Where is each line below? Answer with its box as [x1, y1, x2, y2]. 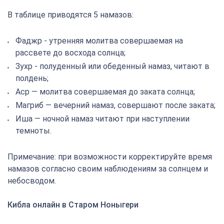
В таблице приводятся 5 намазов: [7, 10, 133, 19]
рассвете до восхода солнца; [15, 48, 125, 57]
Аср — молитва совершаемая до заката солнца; [15, 87, 195, 96]
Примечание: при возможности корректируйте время [7, 152, 212, 161]
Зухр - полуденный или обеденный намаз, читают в [15, 61, 209, 71]
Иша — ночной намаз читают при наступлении [15, 114, 189, 123]
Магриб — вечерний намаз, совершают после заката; [15, 100, 215, 110]
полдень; [15, 73, 48, 83]
